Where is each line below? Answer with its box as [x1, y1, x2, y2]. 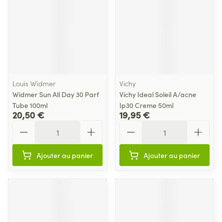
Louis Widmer [12, 78, 55, 88]
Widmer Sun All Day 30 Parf [12, 89, 99, 99]
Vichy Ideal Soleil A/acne [119, 89, 196, 99]
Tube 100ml [12, 100, 48, 110]
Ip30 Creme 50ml [119, 100, 173, 110]
